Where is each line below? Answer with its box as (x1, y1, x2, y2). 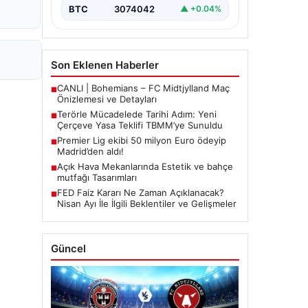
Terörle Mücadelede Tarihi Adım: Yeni (57, 108, 217, 120)
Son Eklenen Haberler (51, 58, 159, 71)
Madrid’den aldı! (57, 145, 124, 157)
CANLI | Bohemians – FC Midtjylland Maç (57, 82, 230, 93)
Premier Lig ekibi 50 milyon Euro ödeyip (57, 134, 226, 146)
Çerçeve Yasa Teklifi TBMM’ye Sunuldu (57, 119, 223, 131)
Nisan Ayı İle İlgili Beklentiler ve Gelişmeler (57, 197, 236, 209)
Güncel (51, 241, 86, 255)
